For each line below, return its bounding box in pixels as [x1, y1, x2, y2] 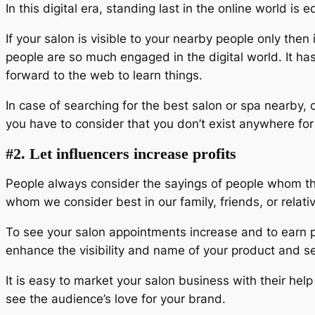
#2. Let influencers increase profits [6, 144, 236, 162]
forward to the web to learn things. [6, 67, 202, 82]
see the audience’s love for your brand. [6, 291, 226, 306]
